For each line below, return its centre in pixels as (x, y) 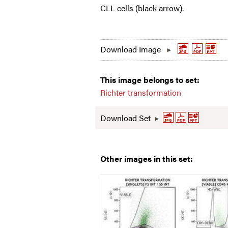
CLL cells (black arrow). (142, 8)
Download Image (130, 49)
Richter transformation (140, 93)
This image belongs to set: (150, 80)
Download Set (125, 118)
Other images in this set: (146, 159)
